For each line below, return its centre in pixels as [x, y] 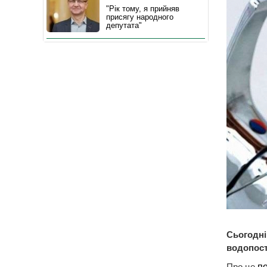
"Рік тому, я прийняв [143, 9]
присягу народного [140, 17]
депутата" [124, 25]
